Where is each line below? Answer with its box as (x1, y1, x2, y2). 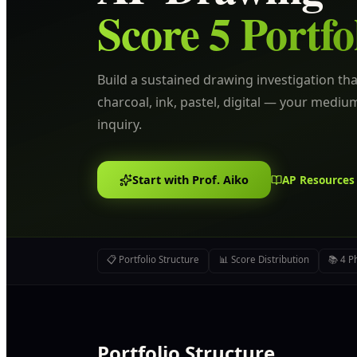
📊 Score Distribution (218, 253, 309, 266)
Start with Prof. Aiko (132, 172, 249, 188)
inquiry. (97, 116, 142, 134)
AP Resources (282, 172, 355, 188)
